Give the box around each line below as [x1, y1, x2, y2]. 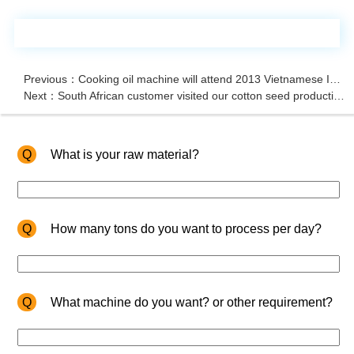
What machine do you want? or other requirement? [51, 296, 333, 310]
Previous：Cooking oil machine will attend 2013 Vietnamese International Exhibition [329, 73, 341, 86]
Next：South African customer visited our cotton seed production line [333, 89, 345, 103]
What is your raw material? [51, 147, 200, 161]
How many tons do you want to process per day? [51, 221, 322, 235]
